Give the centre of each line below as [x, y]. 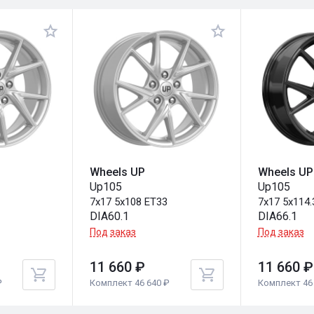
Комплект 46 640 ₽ [130, 282]
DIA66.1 [277, 216]
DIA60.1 [110, 216]
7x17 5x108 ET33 [129, 202]
